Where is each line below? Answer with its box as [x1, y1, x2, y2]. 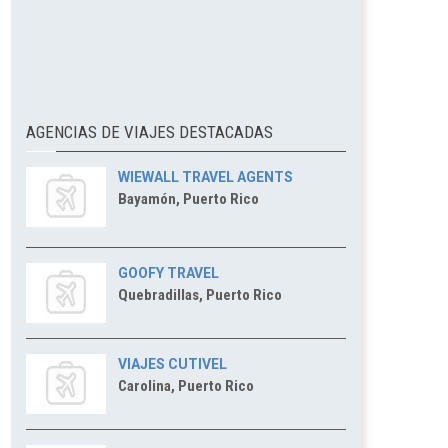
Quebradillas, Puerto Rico [118, 286, 282, 304]
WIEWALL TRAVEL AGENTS [118, 169, 293, 185]
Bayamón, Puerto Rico [118, 190, 259, 208]
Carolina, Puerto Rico [118, 377, 254, 395]
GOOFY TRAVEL [118, 265, 219, 281]
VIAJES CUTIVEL [118, 356, 227, 372]
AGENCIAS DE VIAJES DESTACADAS [26, 122, 273, 142]
